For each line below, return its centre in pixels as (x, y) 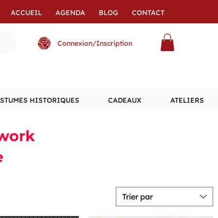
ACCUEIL (26, 13)
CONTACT (148, 13)
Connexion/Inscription (95, 43)
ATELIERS (187, 100)
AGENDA (70, 13)
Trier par (137, 197)
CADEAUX (125, 100)
